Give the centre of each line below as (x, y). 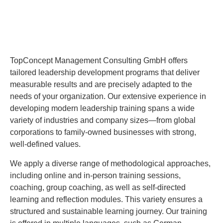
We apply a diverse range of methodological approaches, (110, 163)
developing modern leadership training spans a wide (102, 109)
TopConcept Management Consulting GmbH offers (99, 61)
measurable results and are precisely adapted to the (101, 85)
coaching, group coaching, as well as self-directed (98, 187)
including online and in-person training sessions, (95, 175)
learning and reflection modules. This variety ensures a (106, 199)
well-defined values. (45, 144)
